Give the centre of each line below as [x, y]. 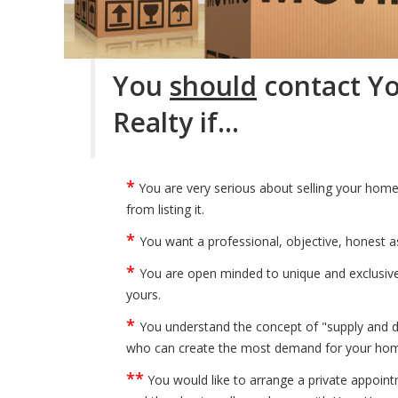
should [213, 85]
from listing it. [165, 209]
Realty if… [176, 122]
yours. [143, 294]
